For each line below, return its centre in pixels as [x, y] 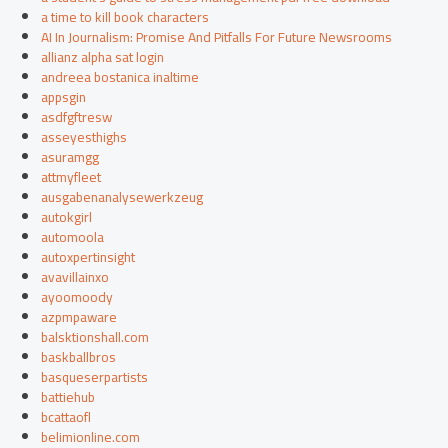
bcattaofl [66, 417]
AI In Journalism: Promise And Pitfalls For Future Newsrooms [217, 37]
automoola [73, 237]
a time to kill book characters [125, 17]
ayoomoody [77, 297]
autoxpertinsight [88, 257]
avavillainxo [75, 277]
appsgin [64, 97]
